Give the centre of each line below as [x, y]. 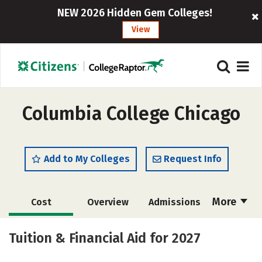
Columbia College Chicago [131, 113]
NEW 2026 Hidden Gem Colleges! [135, 13]
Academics [174, 229]
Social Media [108, 253]
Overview [108, 202]
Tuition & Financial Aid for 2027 [105, 238]
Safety [174, 253]
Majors [41, 253]
